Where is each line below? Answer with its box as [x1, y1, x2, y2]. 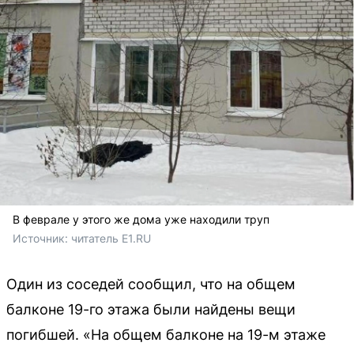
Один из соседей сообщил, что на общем [6, 276, 296, 292]
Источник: [13, 232, 71, 245]
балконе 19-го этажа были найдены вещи [6, 301, 296, 318]
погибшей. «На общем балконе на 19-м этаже [6, 326, 326, 343]
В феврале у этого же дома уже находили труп [13, 213, 269, 226]
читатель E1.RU [71, 232, 151, 245]
